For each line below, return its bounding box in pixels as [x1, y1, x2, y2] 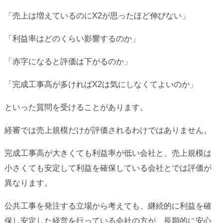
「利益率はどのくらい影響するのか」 [4, 34, 140, 43]
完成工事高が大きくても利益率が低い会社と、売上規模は [4, 148, 212, 157]
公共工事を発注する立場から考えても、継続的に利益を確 [4, 201, 212, 210]
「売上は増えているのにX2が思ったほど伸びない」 [4, 11, 190, 20]
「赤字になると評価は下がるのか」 [4, 57, 132, 66]
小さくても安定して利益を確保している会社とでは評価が [4, 163, 212, 172]
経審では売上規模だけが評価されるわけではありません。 [4, 125, 212, 134]
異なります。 [4, 178, 52, 187]
